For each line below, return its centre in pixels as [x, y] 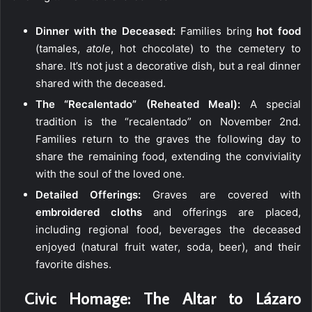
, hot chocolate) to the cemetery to [206, 48]
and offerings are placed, [221, 212]
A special [271, 104]
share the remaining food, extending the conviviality [168, 156]
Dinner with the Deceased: [106, 31]
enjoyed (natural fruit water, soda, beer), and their [168, 247]
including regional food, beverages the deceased [168, 229]
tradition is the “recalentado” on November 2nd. [168, 121]
